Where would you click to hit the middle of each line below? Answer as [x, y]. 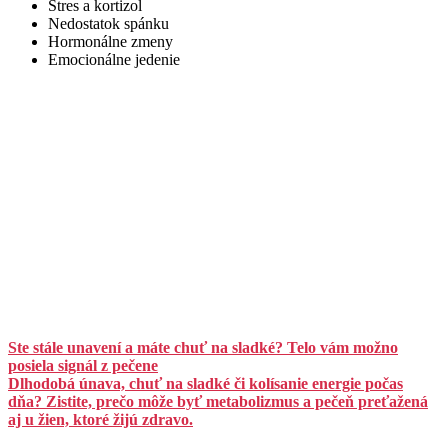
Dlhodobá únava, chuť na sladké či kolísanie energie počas [205, 384]
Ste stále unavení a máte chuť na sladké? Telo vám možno [203, 348]
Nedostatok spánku [108, 24]
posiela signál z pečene [83, 366]
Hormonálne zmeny [110, 42]
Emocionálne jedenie [114, 60]
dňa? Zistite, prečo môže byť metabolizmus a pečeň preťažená [218, 402]
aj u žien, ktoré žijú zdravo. [100, 420]
